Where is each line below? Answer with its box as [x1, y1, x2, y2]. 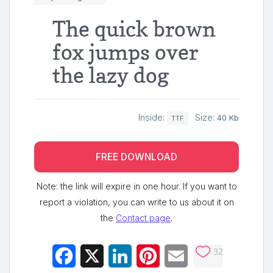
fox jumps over [52, 38, 198, 65]
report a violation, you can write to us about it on [39, 197, 234, 208]
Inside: [138, 112, 167, 123]
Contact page [116, 213, 171, 224]
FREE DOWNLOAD [96, 151, 177, 163]
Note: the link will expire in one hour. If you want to [36, 181, 237, 192]
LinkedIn [132, 250, 169, 263]
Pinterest [160, 250, 199, 263]
